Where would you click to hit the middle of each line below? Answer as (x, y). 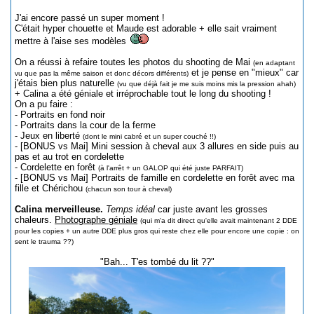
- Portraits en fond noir (60, 114)
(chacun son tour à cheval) (129, 189)
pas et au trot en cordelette (69, 156)
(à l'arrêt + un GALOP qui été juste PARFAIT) (171, 168)
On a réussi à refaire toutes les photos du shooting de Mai (134, 62)
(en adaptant (274, 62)
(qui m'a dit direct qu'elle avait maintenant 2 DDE (219, 220)
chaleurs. (35, 219)
